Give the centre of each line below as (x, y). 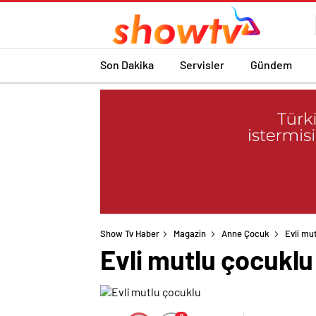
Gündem (271, 64)
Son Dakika (127, 64)
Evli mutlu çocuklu (207, 260)
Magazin (190, 234)
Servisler (202, 64)
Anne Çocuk (245, 234)
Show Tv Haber (130, 234)
